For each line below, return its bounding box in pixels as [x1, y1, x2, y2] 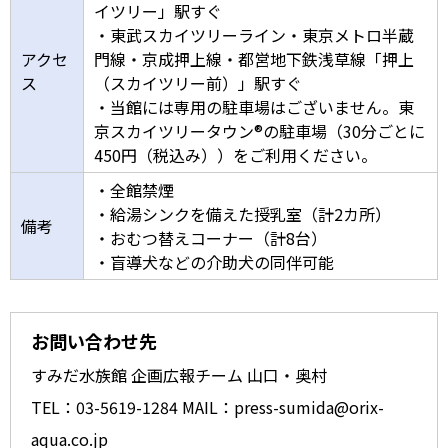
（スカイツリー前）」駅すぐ [94, 71, 302, 96]
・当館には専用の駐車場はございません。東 [94, 95, 414, 120]
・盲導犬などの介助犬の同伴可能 [94, 250, 334, 275]
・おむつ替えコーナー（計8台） [94, 226, 327, 251]
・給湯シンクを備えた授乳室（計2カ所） [94, 202, 391, 227]
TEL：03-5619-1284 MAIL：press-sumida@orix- [31, 395, 384, 420]
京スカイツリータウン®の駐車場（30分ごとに [94, 119, 425, 144]
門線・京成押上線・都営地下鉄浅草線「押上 [94, 47, 414, 72]
